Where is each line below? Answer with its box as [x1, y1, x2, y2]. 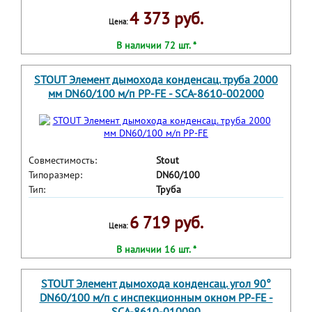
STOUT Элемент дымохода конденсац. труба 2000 [34, 72, 278, 87]
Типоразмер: [29, 169, 82, 182]
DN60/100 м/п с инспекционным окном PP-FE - [39, 290, 273, 305]
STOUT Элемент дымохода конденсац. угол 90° [41, 276, 271, 291]
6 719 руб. [130, 212, 203, 234]
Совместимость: [29, 154, 97, 167]
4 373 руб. [130, 8, 203, 30]
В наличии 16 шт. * [116, 243, 196, 256]
